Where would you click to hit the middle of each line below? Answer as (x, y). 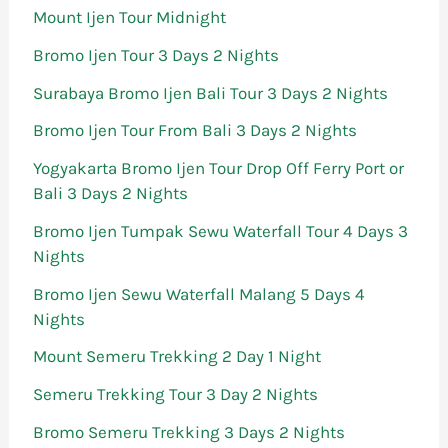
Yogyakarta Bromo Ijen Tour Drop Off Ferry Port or (219, 168)
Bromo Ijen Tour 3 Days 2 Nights (156, 54)
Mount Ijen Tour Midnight (130, 17)
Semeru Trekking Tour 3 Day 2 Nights (176, 394)
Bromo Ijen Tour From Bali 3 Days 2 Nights (195, 130)
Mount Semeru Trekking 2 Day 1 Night (177, 356)
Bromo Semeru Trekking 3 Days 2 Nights (189, 431)
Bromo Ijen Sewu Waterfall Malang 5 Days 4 (199, 293)
